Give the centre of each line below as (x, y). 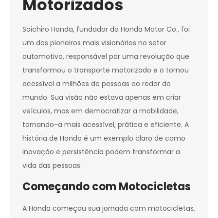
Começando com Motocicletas (107, 187)
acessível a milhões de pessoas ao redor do (97, 84)
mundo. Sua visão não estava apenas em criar (102, 98)
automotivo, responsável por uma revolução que (106, 57)
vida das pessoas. (52, 166)
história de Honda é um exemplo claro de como (104, 138)
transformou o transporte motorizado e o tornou (106, 70)
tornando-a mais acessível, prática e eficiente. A (106, 125)
